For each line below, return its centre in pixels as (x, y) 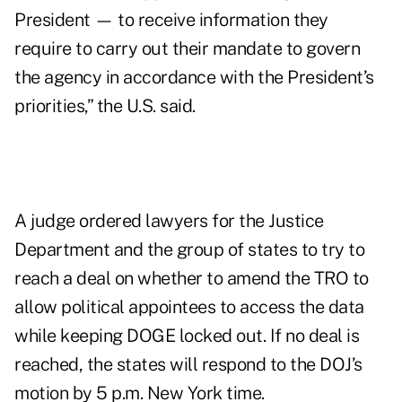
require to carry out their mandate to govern (187, 49)
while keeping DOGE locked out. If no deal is (187, 336)
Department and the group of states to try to (189, 250)
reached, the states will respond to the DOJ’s (188, 365)
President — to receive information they (171, 20)
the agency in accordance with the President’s (194, 78)
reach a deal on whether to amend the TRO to (192, 279)
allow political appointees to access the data (189, 307)
